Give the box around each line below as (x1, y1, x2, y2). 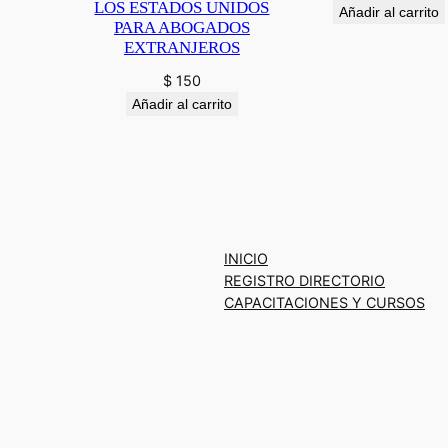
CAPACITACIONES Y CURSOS (224, 293, 425, 311)
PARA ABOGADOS (113, 17, 250, 37)
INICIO (224, 249, 268, 267)
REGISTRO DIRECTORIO (224, 271, 385, 289)
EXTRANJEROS (123, 37, 240, 57)
